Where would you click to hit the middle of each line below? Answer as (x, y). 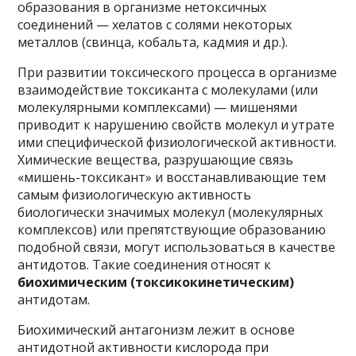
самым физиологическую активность (135, 194)
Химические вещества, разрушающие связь (156, 159)
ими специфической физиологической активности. (177, 142)
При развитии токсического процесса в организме (178, 72)
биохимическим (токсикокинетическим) (156, 282)
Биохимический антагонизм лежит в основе (157, 329)
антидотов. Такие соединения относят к (145, 264)
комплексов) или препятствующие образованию (172, 229)
